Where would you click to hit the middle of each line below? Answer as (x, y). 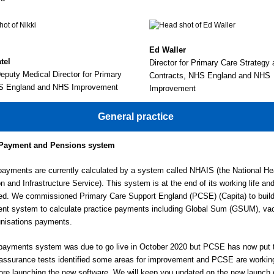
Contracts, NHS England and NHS (210, 76)
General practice (137, 117)
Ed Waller (168, 50)
